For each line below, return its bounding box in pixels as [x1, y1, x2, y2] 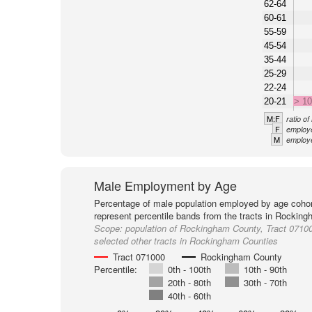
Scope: [93, 221, 125, 235]
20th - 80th [167, 276, 211, 289]
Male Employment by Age [93, 176, 237, 194]
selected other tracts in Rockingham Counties [93, 234, 278, 247]
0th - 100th [167, 263, 211, 276]
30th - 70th [243, 276, 287, 289]
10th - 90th [243, 263, 287, 276]
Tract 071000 [112, 250, 165, 263]
